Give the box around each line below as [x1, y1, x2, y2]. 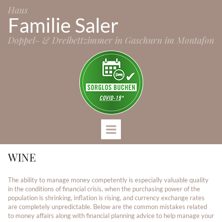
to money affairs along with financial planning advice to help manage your [8, 212, 214, 220]
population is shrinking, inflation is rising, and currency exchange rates [8, 194, 205, 202]
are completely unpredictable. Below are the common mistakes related [8, 203, 207, 211]
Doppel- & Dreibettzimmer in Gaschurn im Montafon [8, 34, 214, 46]
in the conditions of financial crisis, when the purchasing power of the [8, 185, 200, 193]
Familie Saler [8, 13, 118, 37]
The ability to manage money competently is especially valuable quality [8, 176, 209, 184]
